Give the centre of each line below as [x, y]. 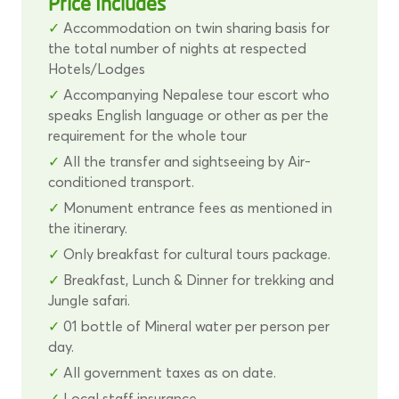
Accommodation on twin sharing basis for [194, 28]
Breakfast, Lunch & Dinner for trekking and [196, 280]
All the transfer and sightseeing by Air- [185, 162]
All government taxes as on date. [167, 373]
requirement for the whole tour [147, 136]
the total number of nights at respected [177, 49]
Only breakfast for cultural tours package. [195, 254]
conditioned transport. [121, 182]
